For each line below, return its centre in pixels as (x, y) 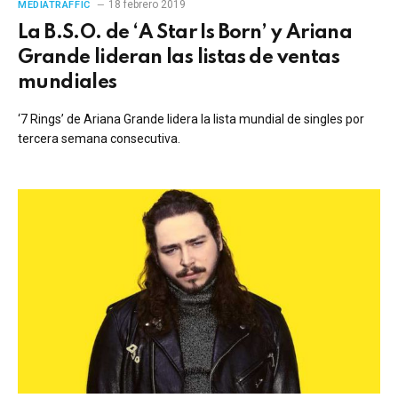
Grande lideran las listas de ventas (179, 58)
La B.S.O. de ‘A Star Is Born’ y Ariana (185, 33)
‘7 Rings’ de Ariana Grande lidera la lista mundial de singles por (191, 119)
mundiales (68, 83)
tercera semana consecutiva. (99, 139)
